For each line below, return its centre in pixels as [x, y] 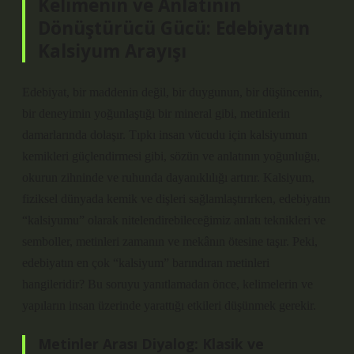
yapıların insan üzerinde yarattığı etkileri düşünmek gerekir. [169, 305]
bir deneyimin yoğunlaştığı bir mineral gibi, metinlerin [156, 113]
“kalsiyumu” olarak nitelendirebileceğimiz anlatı [143, 220]
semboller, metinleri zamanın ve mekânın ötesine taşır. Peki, [170, 241]
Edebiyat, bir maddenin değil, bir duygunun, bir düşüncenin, [172, 92]
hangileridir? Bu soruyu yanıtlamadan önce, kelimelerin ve [168, 284]
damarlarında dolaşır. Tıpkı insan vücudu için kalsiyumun [165, 135]
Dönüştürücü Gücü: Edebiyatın [174, 28]
